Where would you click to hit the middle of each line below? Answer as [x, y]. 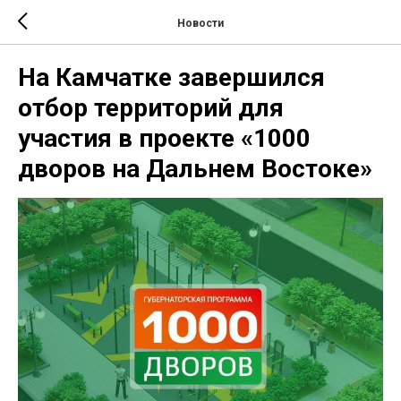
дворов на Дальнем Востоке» [195, 169]
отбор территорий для [151, 108]
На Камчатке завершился [171, 77]
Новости [200, 23]
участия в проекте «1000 [164, 138]
